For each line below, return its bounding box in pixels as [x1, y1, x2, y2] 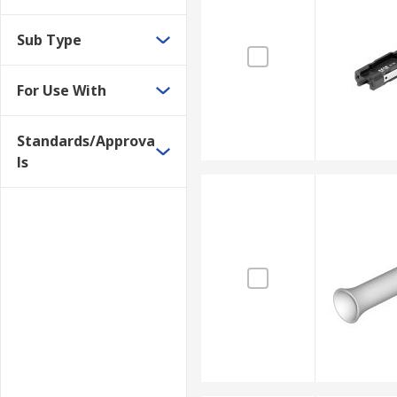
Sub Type [17, 30, 82, 50]
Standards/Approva [17, 131, 155, 151]
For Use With [17, 81, 106, 100]
